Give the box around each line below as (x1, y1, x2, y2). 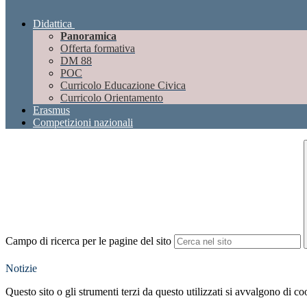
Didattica (33, 18, 72, 30)
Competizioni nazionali (33, 116, 133, 129)
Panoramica (60, 30, 116, 42)
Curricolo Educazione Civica (60, 79, 186, 92)
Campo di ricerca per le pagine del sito (5, 235, 171, 247)
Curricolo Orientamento (60, 92, 163, 104)
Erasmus (33, 104, 70, 116)
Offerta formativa (60, 42, 135, 55)
